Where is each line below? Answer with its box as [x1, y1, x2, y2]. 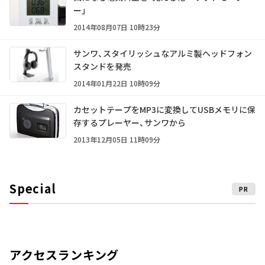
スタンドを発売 [73, 60, 131, 72]
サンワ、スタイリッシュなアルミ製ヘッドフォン [73, 47, 252, 59]
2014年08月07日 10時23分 [73, 22, 160, 32]
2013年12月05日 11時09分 [73, 134, 160, 144]
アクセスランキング [9, 246, 119, 263]
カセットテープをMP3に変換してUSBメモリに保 [73, 104, 256, 115]
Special [9, 180, 56, 197]
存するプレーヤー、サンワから [73, 117, 186, 128]
